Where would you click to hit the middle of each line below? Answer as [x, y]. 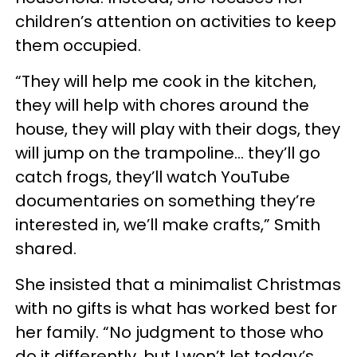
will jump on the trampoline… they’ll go [168, 153]
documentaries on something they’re [165, 201]
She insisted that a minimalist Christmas [178, 284]
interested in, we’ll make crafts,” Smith [168, 225]
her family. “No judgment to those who [169, 332]
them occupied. [80, 45]
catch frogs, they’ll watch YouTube [153, 177]
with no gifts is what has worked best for [176, 308]
